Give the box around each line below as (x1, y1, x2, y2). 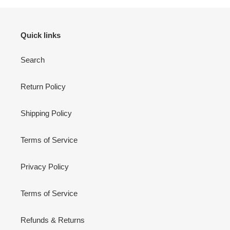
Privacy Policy (21, 162, 69, 171)
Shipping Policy (21, 108, 72, 118)
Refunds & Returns (21, 215, 85, 224)
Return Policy (21, 82, 66, 91)
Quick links (21, 31, 61, 40)
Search (21, 55, 45, 64)
